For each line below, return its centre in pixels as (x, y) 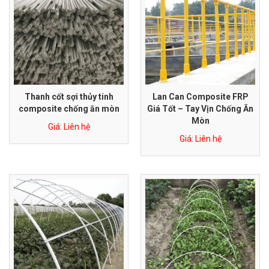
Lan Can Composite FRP (200, 97)
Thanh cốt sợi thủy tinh (69, 97)
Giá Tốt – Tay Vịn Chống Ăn (200, 109)
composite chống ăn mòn (69, 109)
